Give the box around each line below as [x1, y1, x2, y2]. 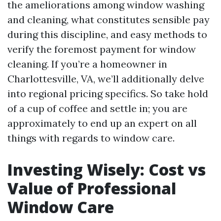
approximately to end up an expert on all [7, 117, 197, 129]
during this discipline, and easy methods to [7, 28, 207, 40]
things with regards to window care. [7, 132, 175, 144]
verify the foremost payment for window [7, 43, 196, 55]
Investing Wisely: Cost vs [7, 159, 206, 180]
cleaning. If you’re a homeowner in [7, 58, 167, 70]
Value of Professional [7, 178, 176, 199]
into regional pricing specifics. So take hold [7, 87, 208, 100]
